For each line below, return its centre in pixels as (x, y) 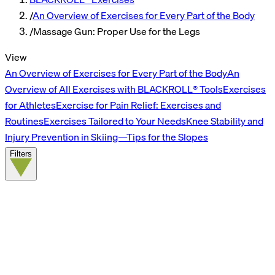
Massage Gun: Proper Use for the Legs (117, 31)
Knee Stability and (225, 121)
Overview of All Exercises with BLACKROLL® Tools (114, 89)
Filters (21, 154)
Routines (24, 121)
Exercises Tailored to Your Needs (115, 121)
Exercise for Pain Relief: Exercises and (138, 105)
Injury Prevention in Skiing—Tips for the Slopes (107, 137)
